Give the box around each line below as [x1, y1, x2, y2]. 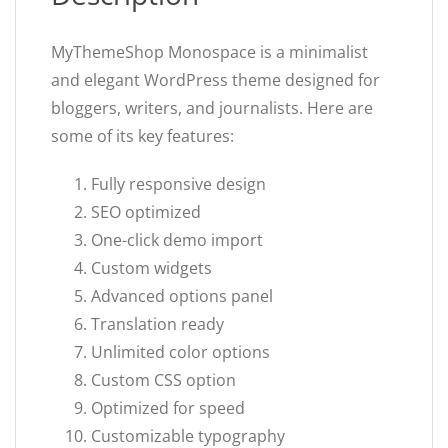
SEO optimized [91, 201, 201, 224]
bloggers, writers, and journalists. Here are [51, 97, 373, 120]
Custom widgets [91, 257, 212, 280]
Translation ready [91, 313, 224, 336]
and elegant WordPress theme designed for [51, 69, 380, 92]
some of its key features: [51, 125, 234, 148]
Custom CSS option [91, 369, 236, 392]
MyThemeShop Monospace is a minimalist [51, 41, 368, 64]
